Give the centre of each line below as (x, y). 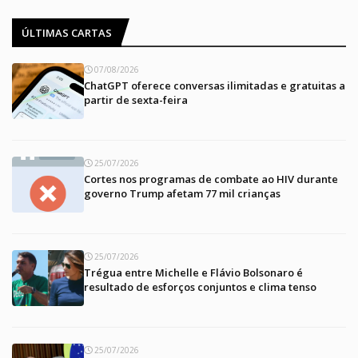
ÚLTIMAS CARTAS (67, 32)
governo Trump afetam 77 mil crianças (182, 193)
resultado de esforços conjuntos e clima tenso (200, 286)
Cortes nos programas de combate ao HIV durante (211, 179)
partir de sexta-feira (136, 99)
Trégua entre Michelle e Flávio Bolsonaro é (193, 272)
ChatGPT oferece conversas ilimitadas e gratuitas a (215, 85)
